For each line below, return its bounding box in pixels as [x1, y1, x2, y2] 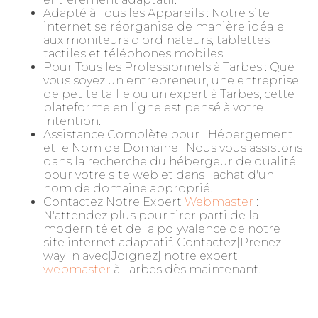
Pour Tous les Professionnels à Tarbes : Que [43, 60, 295, 74]
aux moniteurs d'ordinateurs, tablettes [43, 33, 270, 47]
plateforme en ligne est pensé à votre [43, 101, 263, 114]
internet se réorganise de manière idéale [43, 20, 284, 33]
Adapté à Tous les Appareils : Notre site [43, 6, 270, 20]
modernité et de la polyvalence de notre [43, 222, 280, 236]
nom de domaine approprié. [43, 182, 212, 195]
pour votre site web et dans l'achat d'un [43, 168, 274, 182]
